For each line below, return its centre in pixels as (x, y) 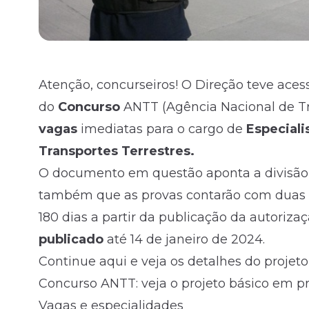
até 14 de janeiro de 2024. (184, 240)
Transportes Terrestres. (117, 151)
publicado (71, 240)
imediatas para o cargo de (163, 129)
